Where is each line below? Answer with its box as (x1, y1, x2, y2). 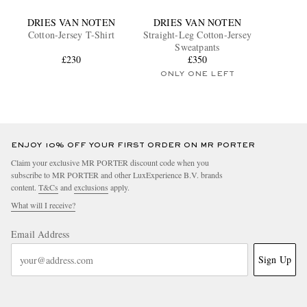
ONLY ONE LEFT (160, 71, 235, 78)
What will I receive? (11, 199, 75, 211)
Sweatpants (175, 40, 220, 54)
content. (11, 182, 38, 193)
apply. (108, 182, 130, 193)
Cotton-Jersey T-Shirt (27, 28, 115, 42)
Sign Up (258, 253, 291, 267)
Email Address (11, 228, 70, 241)
